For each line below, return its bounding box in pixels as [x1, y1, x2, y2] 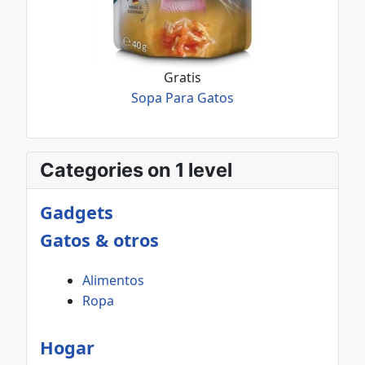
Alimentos [82, 271, 144, 289]
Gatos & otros [40, 228, 159, 252]
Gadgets [40, 200, 113, 224]
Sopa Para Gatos [131, 89, 234, 107]
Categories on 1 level [40, 158, 232, 182]
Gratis [164, 68, 201, 86]
